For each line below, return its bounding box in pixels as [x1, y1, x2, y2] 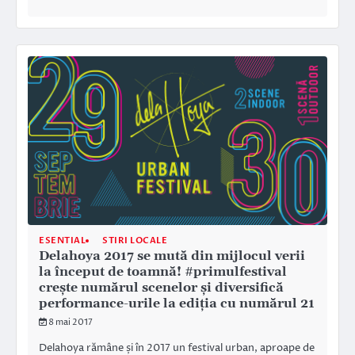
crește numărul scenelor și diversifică [39, 280, 284, 296]
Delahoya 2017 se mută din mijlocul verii [39, 248, 305, 265]
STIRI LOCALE [102, 235, 167, 247]
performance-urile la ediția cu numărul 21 [39, 296, 315, 312]
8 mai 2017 [48, 316, 93, 329]
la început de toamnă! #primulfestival [39, 264, 287, 281]
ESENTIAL [39, 235, 86, 247]
